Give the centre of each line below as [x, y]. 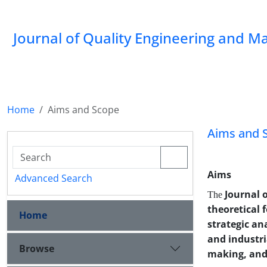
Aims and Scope [83, 110]
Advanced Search [54, 178]
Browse [37, 248]
